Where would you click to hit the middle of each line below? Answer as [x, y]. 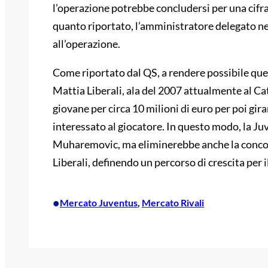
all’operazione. [86, 44]
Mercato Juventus [99, 203]
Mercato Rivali [173, 203]
